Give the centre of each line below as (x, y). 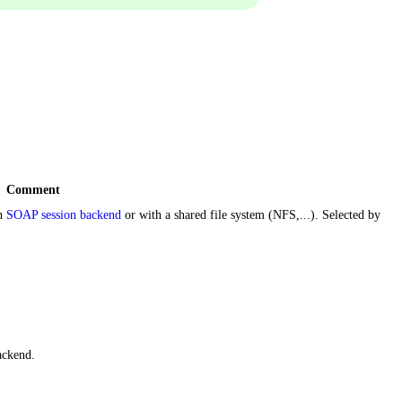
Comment (33, 190)
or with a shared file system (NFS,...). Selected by (251, 215)
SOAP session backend (64, 215)
